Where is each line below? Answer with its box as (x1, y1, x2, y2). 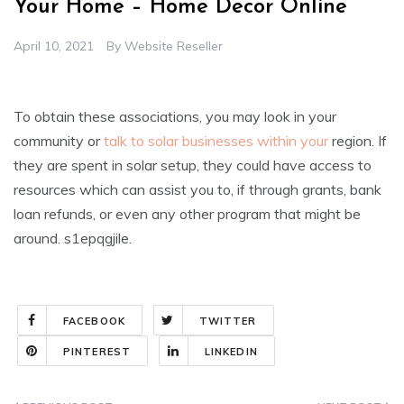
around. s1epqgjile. (14, 229, 132, 248)
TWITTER (198, 315, 257, 328)
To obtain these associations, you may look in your (14, 107, 336, 126)
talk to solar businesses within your (104, 132, 328, 151)
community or (14, 132, 104, 151)
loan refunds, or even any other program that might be (14, 205, 361, 224)
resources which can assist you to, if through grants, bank (14, 180, 381, 199)
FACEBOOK (63, 315, 125, 328)
